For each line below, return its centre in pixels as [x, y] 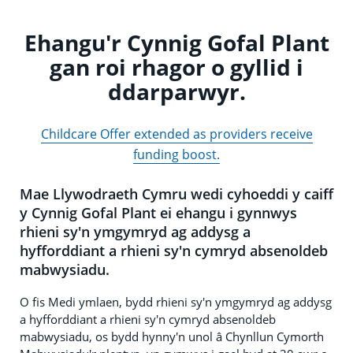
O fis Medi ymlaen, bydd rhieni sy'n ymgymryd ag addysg [176, 301]
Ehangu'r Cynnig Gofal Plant [176, 42]
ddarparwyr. [176, 91]
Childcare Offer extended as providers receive [176, 134]
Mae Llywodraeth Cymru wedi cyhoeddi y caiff [176, 193]
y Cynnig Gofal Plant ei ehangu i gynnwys [158, 212]
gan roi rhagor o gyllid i [176, 67]
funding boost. [176, 154]
